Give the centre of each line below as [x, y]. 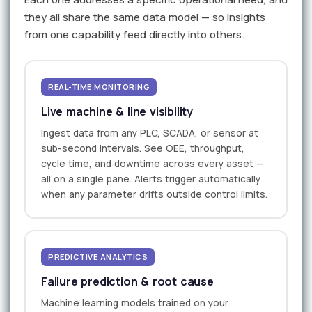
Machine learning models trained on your [135, 303]
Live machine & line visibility [117, 112]
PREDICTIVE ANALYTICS [98, 257]
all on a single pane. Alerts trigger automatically [151, 179]
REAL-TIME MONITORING [99, 87]
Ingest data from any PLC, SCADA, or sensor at [150, 133]
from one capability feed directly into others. [134, 35]
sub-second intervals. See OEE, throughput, [143, 149]
